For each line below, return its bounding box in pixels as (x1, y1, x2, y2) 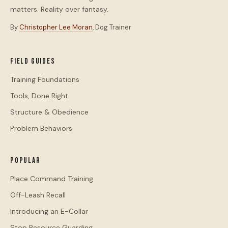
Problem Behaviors (10, 124, 72, 133)
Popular (10, 156, 41, 165)
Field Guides (10, 56, 55, 66)
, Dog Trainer (93, 22, 131, 32)
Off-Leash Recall (10, 190, 66, 199)
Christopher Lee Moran (19, 22, 93, 32)
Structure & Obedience (10, 107, 89, 117)
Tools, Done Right (10, 91, 68, 100)
